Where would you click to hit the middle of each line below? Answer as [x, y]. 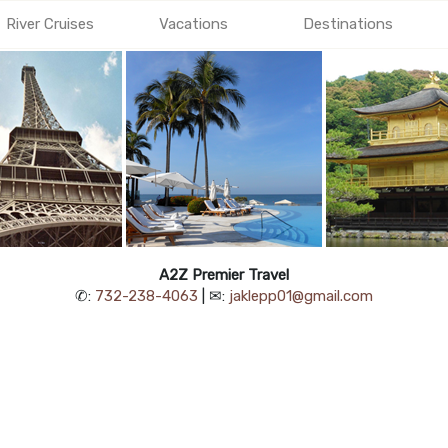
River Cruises [50, 24]
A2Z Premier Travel [224, 275]
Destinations [348, 24]
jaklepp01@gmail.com [301, 296]
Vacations [193, 24]
